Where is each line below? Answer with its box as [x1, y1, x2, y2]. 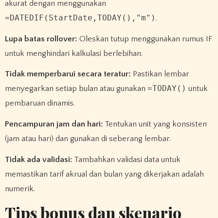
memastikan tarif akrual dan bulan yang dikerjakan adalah [4, 170, 204, 179]
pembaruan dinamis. [4, 99, 75, 108]
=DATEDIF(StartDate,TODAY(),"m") [4, 13, 156, 22]
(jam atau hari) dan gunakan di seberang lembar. [4, 134, 171, 144]
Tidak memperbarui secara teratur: [4, 70, 131, 79]
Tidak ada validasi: [4, 155, 73, 164]
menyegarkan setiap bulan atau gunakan [4, 84, 147, 93]
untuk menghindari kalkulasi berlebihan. [4, 49, 143, 58]
